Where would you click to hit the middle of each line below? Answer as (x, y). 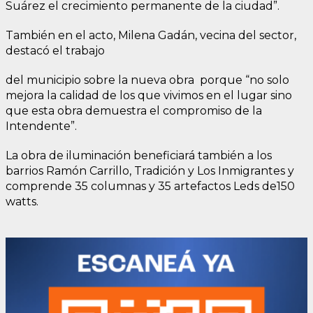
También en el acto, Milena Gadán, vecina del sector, (151, 35)
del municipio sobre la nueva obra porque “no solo (147, 80)
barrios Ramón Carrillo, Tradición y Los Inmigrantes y (150, 170)
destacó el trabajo (55, 50)
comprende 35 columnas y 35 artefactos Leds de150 (150, 186)
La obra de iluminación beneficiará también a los (139, 155)
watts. (22, 201)
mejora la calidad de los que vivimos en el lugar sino (149, 95)
